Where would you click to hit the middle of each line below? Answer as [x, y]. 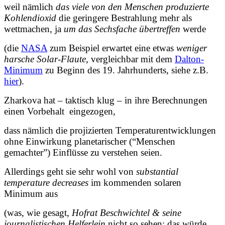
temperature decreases [46, 182]
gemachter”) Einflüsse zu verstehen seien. [83, 152]
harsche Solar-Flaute [45, 59]
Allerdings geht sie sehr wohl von [70, 171]
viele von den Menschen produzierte [140, 7]
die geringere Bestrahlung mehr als [124, 18]
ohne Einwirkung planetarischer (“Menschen [90, 141]
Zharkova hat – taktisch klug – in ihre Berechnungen [106, 100]
